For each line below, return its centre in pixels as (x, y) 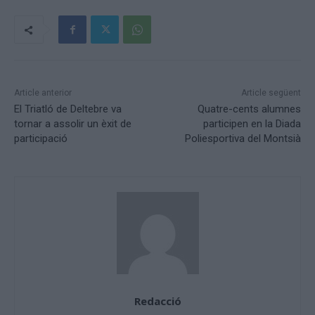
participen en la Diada (252, 124)
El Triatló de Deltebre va (68, 109)
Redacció (157, 301)
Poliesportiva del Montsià (243, 139)
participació (41, 139)
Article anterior (43, 93)
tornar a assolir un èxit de (73, 124)
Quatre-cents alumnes (249, 109)
